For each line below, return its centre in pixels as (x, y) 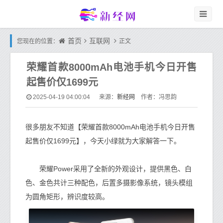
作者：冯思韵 (156, 97)
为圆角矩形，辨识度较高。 (67, 197)
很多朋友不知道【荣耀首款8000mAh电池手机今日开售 (110, 127)
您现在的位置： (38, 41)
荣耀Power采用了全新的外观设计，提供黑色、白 (109, 169)
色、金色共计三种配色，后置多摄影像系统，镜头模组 (109, 183)
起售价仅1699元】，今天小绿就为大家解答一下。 (103, 141)
